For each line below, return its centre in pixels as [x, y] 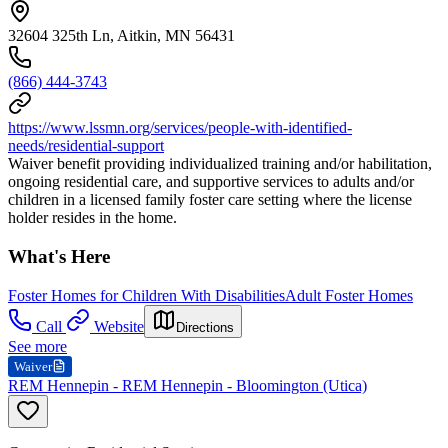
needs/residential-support [86, 146]
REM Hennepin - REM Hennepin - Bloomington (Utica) [187, 385]
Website [119, 326]
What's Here [59, 256]
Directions [205, 327]
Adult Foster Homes [349, 295]
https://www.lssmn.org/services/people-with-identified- [180, 128]
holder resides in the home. [92, 218]
